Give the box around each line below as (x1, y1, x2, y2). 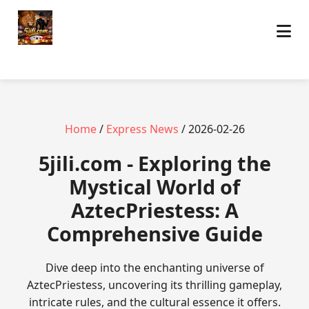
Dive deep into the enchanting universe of (45, 260, 264, 275)
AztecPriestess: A (70, 197, 239, 223)
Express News (106, 121, 179, 137)
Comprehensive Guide (46, 220, 263, 247)
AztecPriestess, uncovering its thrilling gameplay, (27, 277, 282, 292)
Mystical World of (69, 173, 240, 200)
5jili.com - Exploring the (38, 150, 271, 177)
